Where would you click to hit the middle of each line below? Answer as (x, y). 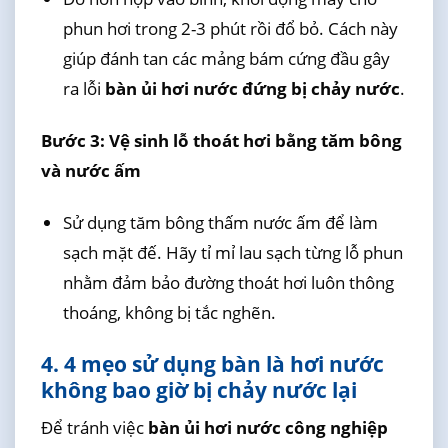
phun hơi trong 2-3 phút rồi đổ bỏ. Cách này (230, 28)
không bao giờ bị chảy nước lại (198, 389)
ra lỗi (83, 88)
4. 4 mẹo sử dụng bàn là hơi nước (212, 363)
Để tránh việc (94, 427)
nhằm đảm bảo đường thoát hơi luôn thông (228, 283)
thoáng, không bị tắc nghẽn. (169, 313)
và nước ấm (90, 171)
